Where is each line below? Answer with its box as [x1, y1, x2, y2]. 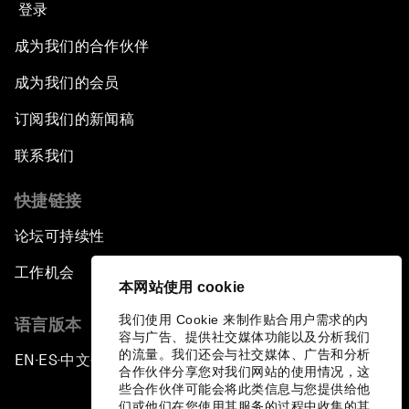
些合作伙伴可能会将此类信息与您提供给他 [119, 382, 371, 396]
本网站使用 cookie [119, 279, 245, 295]
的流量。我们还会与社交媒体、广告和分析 [119, 347, 371, 362]
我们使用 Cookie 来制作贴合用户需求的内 [119, 312, 369, 327]
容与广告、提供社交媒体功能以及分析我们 [119, 330, 371, 344]
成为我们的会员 [15, 74, 120, 92]
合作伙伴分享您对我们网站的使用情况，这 [119, 364, 371, 379]
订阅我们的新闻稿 [15, 110, 135, 129]
